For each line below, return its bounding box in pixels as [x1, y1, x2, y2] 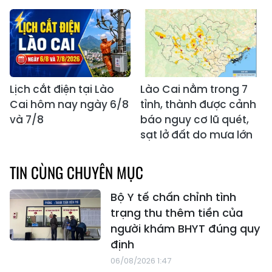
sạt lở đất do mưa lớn [140, 127, 253, 143]
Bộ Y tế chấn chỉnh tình [110, 189, 236, 205]
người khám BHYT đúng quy [110, 221, 260, 237]
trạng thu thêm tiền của [110, 205, 243, 221]
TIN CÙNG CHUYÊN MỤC [10, 161, 143, 184]
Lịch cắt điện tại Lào [10, 82, 114, 97]
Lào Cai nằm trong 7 [140, 82, 248, 97]
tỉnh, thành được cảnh [140, 97, 256, 112]
